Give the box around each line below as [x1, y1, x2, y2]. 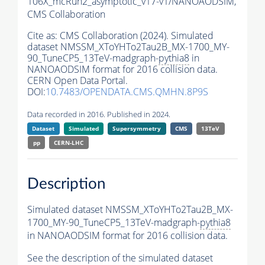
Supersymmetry [112, 124, 161, 133]
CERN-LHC [54, 138, 84, 147]
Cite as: [27, 29, 60, 43]
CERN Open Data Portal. [27, 74, 128, 88]
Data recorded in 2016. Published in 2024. [27, 109, 170, 120]
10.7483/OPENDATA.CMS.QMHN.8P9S [46, 85, 208, 99]
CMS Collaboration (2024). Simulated [60, 29, 214, 43]
